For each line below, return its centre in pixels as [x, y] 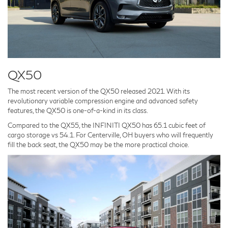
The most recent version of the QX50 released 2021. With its [99, 91]
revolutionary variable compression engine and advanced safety [103, 101]
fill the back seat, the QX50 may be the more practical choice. [98, 144]
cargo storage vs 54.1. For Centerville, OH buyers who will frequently [110, 135]
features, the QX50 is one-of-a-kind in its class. [78, 110]
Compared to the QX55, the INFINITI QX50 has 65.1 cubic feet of [107, 125]
